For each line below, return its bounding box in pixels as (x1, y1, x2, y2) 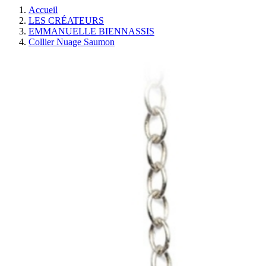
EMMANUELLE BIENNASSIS (28, 26, 154, 36)
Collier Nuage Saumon (28, 37, 115, 47)
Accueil (28, 5, 58, 15)
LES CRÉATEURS (28, 15, 104, 26)
